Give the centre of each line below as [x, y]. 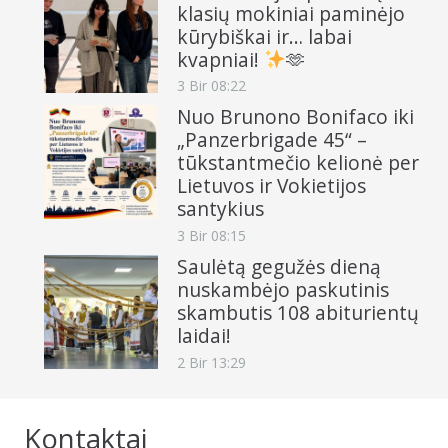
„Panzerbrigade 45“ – [272, 140]
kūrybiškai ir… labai [264, 36]
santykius [220, 209]
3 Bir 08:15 [211, 236]
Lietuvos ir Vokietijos [271, 186]
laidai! [204, 336]
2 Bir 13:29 [211, 363]
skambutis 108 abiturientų [298, 313]
